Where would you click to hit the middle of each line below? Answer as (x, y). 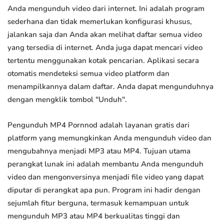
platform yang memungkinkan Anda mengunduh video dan (109, 138)
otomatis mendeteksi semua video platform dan (88, 74)
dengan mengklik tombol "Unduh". (67, 100)
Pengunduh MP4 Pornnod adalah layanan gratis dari (98, 125)
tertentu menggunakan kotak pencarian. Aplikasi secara (103, 61)
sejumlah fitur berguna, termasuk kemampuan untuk (98, 203)
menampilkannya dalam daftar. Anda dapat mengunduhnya (110, 87)
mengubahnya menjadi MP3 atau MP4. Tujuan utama (99, 151)
